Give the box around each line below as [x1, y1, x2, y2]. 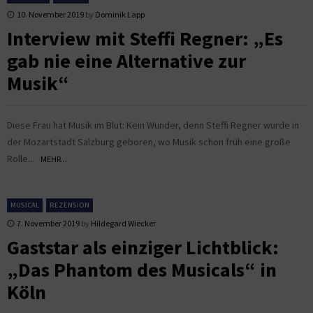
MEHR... [41, 153, 67, 164]
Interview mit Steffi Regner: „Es [7, 25, 283, 51]
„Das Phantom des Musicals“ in [7, 256, 277, 282]
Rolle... [7, 152, 41, 165]
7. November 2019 [17, 217, 80, 228]
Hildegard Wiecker [91, 217, 156, 228]
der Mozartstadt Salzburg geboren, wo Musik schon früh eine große [7, 135, 291, 148]
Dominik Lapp [95, 8, 145, 20]
